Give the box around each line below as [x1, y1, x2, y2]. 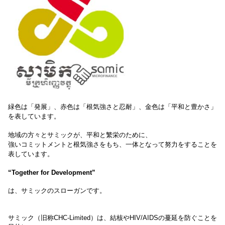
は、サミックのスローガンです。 [8, 187, 106, 194]
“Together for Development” [8, 169, 95, 176]
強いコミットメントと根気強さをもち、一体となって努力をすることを [8, 141, 217, 148]
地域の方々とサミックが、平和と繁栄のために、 [8, 131, 152, 139]
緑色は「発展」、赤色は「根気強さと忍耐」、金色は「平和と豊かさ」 [8, 103, 217, 110]
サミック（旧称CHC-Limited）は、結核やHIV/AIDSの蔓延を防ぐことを [8, 214, 217, 221]
